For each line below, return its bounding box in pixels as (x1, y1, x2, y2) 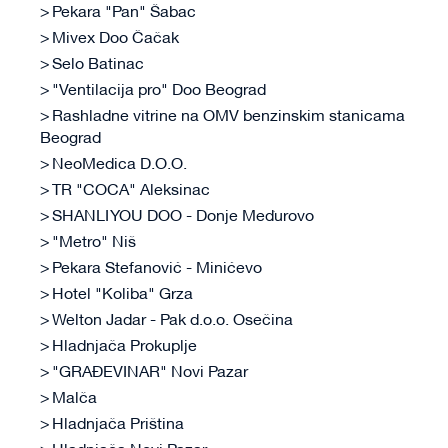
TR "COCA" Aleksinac (52, 184, 210, 199)
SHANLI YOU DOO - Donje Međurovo (52, 210, 314, 225)
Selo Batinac (52, 58, 144, 73)
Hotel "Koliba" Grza (52, 288, 193, 303)
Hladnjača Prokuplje (52, 340, 197, 355)
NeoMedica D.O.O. (52, 158, 187, 173)
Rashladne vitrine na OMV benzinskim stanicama (52, 110, 405, 125)
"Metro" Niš (52, 236, 136, 251)
